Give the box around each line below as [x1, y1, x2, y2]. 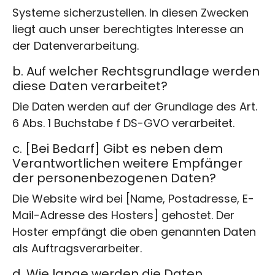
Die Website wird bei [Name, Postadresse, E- [12, 190, 254, 206]
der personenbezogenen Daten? [12, 169, 216, 187]
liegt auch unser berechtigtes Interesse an [12, 21, 244, 37]
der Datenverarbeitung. [12, 37, 139, 53]
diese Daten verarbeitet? [12, 77, 168, 95]
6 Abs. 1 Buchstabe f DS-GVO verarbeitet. [12, 115, 234, 131]
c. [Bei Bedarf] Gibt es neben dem [12, 139, 223, 157]
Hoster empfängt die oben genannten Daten [12, 223, 256, 239]
